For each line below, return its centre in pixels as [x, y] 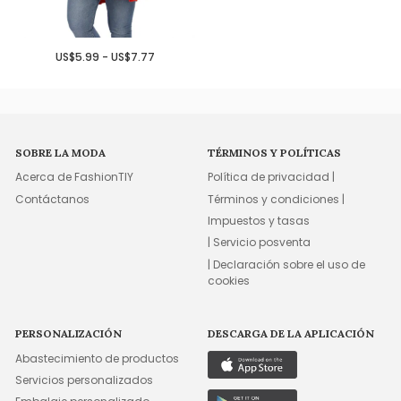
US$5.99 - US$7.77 [106, 56]
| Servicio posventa [260, 243]
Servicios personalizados [85, 380]
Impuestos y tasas [259, 221]
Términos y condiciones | [277, 199]
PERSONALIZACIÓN [69, 334]
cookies [229, 280]
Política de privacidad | [272, 177]
